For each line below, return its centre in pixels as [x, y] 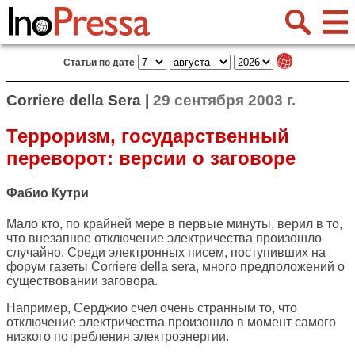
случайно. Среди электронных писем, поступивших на [166, 253]
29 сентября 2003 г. [224, 100]
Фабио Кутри [48, 193]
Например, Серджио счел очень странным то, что [152, 308]
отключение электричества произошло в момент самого [171, 323]
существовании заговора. [82, 281]
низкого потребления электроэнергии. [118, 337]
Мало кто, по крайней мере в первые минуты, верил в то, [174, 224]
